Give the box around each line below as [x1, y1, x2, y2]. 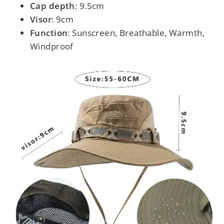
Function [30, 26, 68, 38]
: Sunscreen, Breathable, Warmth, [67, 26, 205, 38]
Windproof [30, 40, 73, 52]
